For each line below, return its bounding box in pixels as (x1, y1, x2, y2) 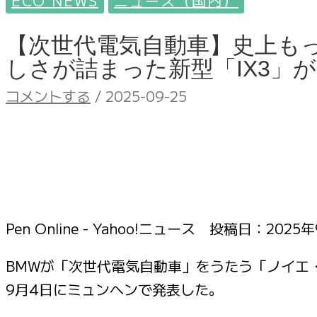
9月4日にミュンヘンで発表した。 (6, 278, 223, 299)
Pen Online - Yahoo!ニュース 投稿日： (6, 217, 266, 238)
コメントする (6, 85, 91, 106)
